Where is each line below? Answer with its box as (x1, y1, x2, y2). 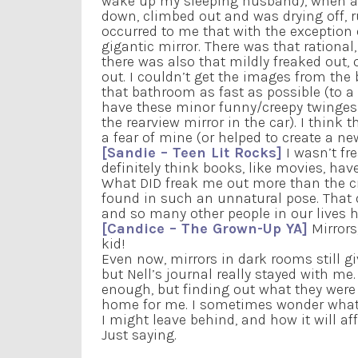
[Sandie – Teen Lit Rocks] (101, 143, 282, 161)
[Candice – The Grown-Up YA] (101, 219, 308, 237)
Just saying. (101, 325, 177, 344)
